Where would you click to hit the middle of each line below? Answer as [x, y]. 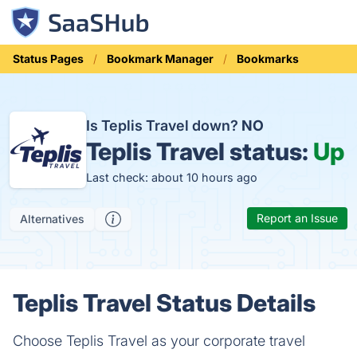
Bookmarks [268, 59]
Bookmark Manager [160, 59]
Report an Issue [297, 218]
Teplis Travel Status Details [164, 303]
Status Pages [48, 59]
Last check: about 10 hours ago [172, 177]
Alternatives [52, 219]
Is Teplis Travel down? [164, 125]
